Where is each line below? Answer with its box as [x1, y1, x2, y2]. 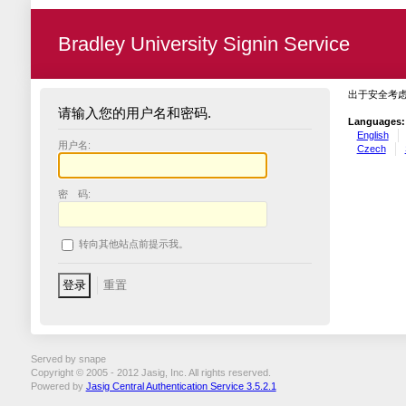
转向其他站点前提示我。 [78, 238, 188, 249]
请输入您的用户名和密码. [57, 104, 211, 121]
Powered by [30, 380, 86, 391]
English [356, 129, 389, 140]
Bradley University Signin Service [58, 32, 351, 55]
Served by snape [30, 353, 106, 364]
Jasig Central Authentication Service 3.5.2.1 [85, 380, 276, 391]
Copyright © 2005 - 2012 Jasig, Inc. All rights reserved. [30, 366, 271, 378]
